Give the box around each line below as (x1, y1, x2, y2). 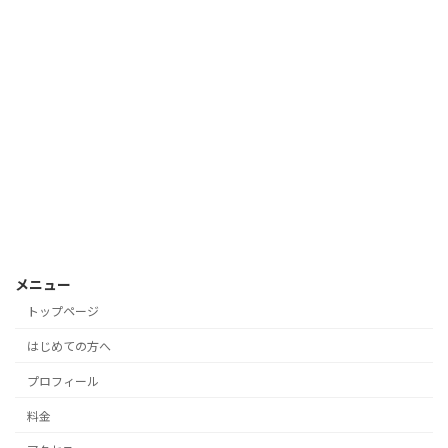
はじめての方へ (27, 339, 111, 355)
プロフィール (27, 373, 99, 389)
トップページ (27, 304, 99, 320)
